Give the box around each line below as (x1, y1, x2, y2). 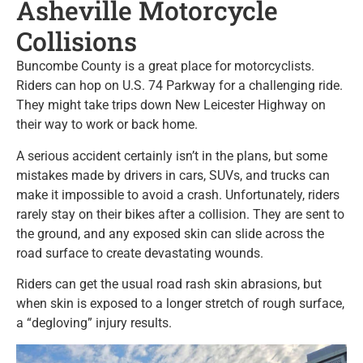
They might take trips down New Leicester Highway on (16, 97, 326, 113)
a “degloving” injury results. (16, 315, 172, 331)
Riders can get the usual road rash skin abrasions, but (16, 276, 322, 293)
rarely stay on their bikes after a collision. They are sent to (16, 206, 344, 222)
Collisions (16, 23, 137, 59)
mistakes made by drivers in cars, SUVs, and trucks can (16, 167, 330, 183)
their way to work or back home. (16, 117, 198, 133)
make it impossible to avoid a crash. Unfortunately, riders (16, 186, 340, 203)
